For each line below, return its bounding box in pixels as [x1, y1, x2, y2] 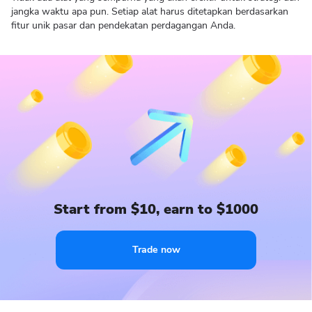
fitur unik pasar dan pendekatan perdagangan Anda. [11, 19, 235, 32]
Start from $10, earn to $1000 [54, 200, 258, 219]
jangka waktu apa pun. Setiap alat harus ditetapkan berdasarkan [11, 5, 288, 18]
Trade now [132, 243, 180, 256]
